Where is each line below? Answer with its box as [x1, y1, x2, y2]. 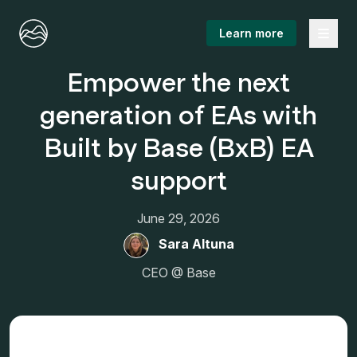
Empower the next [67, 66, 290, 100]
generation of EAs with [40, 99, 317, 132]
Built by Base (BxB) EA [43, 131, 314, 165]
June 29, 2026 [137, 210, 220, 226]
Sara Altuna [158, 236, 234, 253]
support [130, 164, 227, 198]
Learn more [219, 26, 284, 40]
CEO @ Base [141, 265, 216, 280]
